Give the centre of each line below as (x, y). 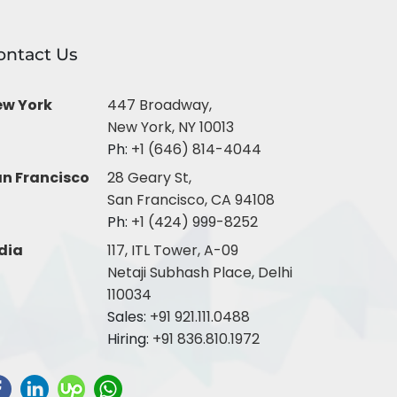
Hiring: (130, 339)
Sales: (128, 317)
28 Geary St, (149, 178)
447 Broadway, (160, 105)
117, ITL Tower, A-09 (173, 250)
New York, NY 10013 (171, 127)
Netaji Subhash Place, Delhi (200, 272)
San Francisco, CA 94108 (191, 200)
